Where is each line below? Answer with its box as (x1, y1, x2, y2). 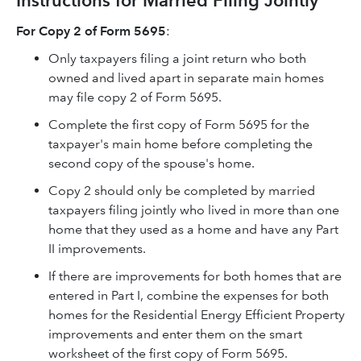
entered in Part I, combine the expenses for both (48, 288, 329, 303)
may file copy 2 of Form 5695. (48, 89, 222, 105)
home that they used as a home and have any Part (48, 222, 338, 237)
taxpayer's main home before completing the (48, 136, 313, 151)
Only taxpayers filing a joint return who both (48, 51, 306, 66)
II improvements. (48, 241, 146, 256)
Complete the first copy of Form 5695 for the (48, 117, 309, 132)
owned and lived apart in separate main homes (48, 70, 324, 85)
